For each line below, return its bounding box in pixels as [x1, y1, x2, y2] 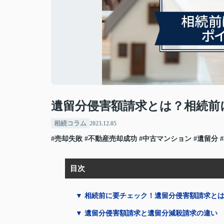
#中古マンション [139, 135, 191, 142]
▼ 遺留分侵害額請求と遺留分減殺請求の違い [75, 209, 217, 217]
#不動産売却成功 [84, 135, 137, 142]
